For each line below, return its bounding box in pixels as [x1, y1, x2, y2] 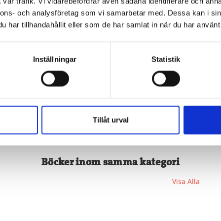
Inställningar [33, 55, 77, 64]
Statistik [151, 55, 180, 64]
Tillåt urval [92, 115, 129, 124]
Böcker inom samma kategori [41, 155, 180, 169]
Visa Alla [172, 176, 200, 186]
